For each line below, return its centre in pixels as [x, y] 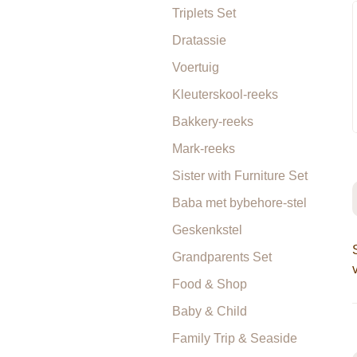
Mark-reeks [204, 149]
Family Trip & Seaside [235, 338]
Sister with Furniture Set [240, 176]
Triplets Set [204, 13]
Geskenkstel [207, 230]
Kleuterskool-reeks [225, 94]
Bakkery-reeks [213, 122]
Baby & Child [210, 311]
